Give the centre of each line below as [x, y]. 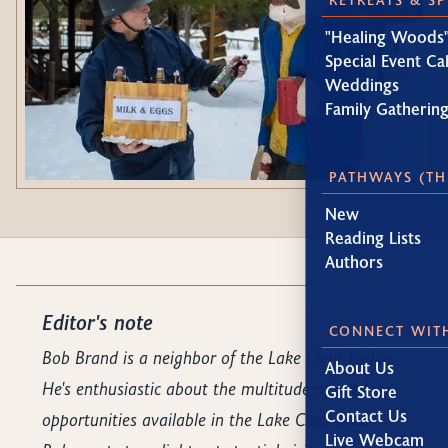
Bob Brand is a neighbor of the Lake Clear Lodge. [219, 356]
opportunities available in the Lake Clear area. [208, 418]
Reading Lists [373, 238]
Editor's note [98, 322]
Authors [354, 262]
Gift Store [361, 391]
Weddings [362, 84]
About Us [360, 367]
